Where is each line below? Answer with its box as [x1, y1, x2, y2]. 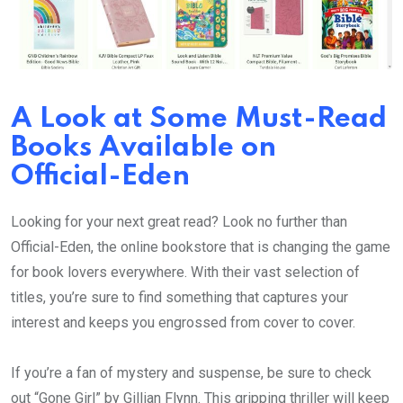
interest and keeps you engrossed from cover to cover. [11, 313, 355, 331]
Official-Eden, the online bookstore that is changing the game [11, 237, 390, 255]
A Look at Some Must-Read [11, 104, 387, 133]
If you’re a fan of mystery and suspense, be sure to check [11, 363, 372, 381]
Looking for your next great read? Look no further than [11, 212, 347, 230]
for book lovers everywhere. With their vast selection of [11, 263, 360, 281]
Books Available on [11, 133, 276, 162]
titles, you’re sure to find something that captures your [11, 288, 348, 306]
